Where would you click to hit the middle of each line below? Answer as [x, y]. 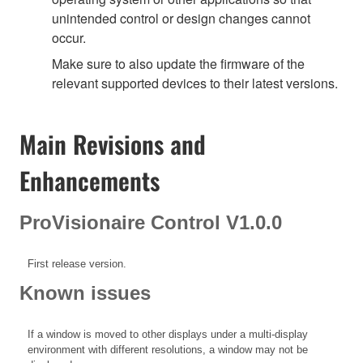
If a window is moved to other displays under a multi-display [168, 335]
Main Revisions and [113, 143]
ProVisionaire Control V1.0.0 [151, 222]
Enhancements [90, 180]
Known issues [85, 293]
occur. [69, 37]
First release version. [77, 264]
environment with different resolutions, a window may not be [168, 350]
